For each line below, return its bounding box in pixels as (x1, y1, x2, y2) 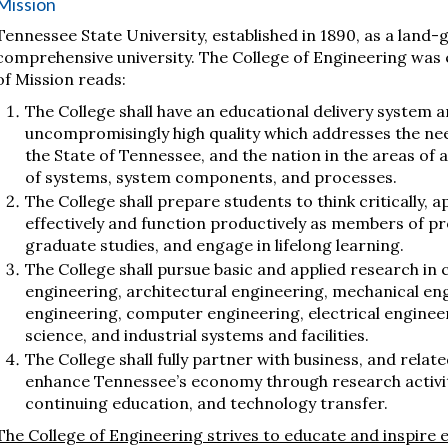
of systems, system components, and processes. (25, 167, 397, 187)
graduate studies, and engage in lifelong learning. (25, 235, 404, 255)
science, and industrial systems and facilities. (25, 325, 369, 345)
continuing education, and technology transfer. (25, 393, 388, 413)
